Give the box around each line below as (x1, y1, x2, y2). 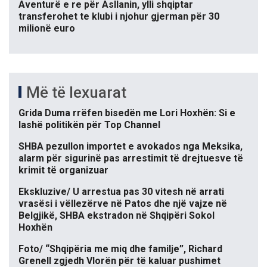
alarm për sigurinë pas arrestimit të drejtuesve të (18, 153, 243, 164)
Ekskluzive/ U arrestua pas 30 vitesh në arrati (18, 186, 224, 198)
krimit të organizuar (18, 164, 108, 176)
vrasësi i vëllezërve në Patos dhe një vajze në (18, 198, 227, 210)
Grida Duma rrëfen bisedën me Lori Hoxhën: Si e (18, 107, 235, 119)
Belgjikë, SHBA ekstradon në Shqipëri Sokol (18, 210, 215, 222)
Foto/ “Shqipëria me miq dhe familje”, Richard (18, 243, 222, 255)
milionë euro (18, 23, 75, 35)
